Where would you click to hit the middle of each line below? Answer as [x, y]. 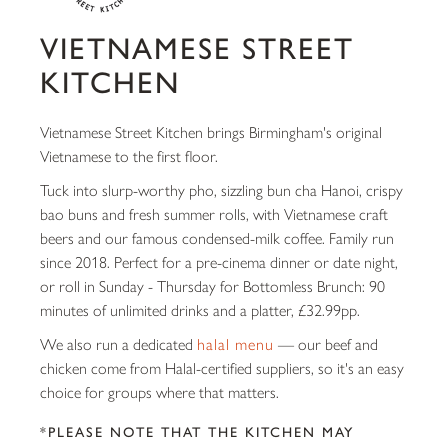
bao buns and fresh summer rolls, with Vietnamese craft [214, 213]
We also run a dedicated [118, 343]
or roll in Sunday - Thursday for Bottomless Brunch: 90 [212, 285]
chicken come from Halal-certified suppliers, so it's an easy [222, 367]
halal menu [235, 343]
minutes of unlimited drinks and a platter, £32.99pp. [200, 309]
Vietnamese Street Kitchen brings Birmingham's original [211, 131]
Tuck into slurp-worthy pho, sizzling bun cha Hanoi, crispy [221, 189]
